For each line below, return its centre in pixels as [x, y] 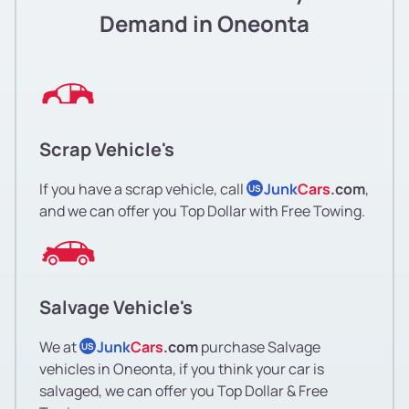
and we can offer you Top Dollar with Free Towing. [202, 210]
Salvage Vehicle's [116, 307]
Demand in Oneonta [204, 23]
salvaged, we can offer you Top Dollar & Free [184, 390]
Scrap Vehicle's [107, 149]
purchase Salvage [259, 346]
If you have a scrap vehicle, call [143, 189]
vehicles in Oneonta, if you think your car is [182, 368]
